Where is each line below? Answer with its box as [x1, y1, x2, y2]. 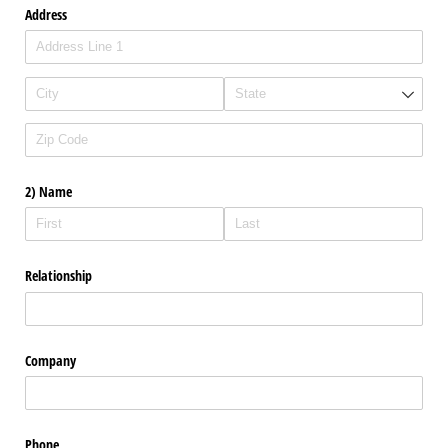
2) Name [25, 182, 72, 202]
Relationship [25, 266, 92, 286]
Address [25, 4, 67, 24]
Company [25, 350, 76, 370]
